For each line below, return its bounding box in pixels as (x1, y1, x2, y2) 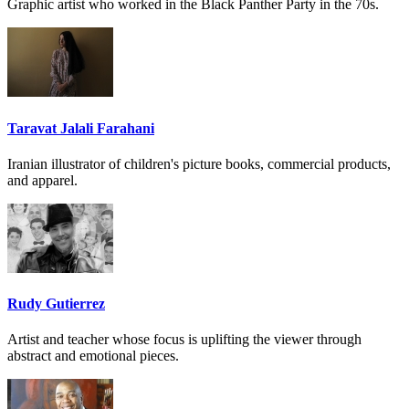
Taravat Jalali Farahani (7, 120, 154, 136)
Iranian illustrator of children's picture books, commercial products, (7, 155, 391, 172)
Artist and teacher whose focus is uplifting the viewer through (7, 331, 362, 348)
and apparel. (7, 172, 78, 188)
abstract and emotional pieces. (7, 348, 179, 364)
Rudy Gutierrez (7, 296, 105, 312)
